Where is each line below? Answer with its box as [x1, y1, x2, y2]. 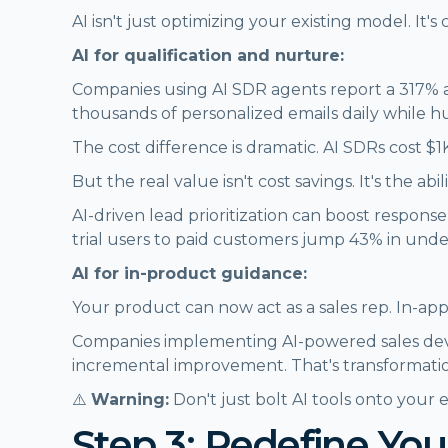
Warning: [91, 389, 169, 409]
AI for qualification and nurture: [72, 45, 344, 65]
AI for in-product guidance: [72, 263, 307, 283]
